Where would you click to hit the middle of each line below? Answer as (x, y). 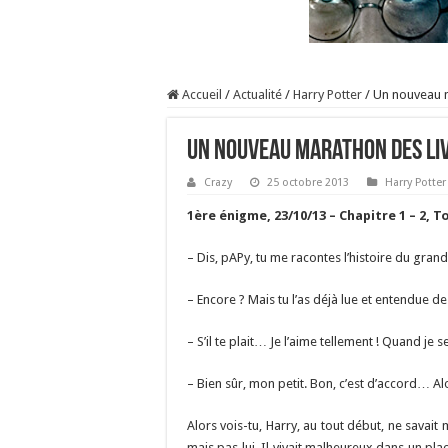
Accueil (200, 94)
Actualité (257, 94)
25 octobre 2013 (308, 182)
